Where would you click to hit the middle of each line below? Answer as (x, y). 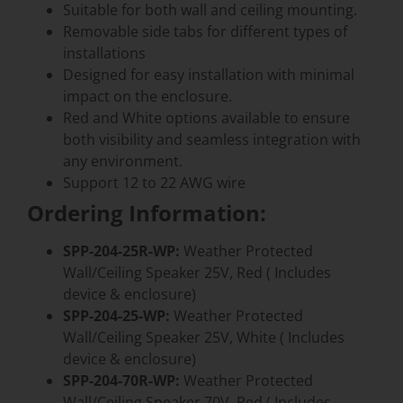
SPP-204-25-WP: (116, 315)
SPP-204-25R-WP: (121, 251)
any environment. (123, 161)
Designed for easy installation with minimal (209, 74)
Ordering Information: (147, 212)
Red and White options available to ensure (206, 117)
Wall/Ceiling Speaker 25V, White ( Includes (204, 337)
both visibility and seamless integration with (212, 139)
